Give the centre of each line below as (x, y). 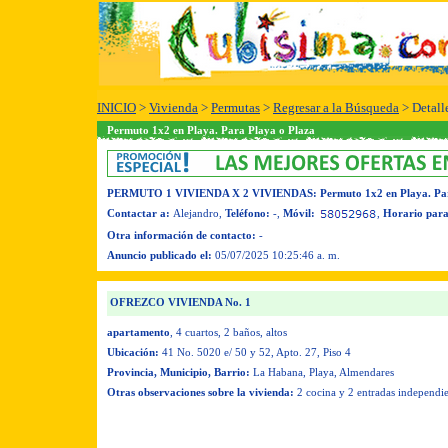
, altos (273, 332)
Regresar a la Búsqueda (336, 107)
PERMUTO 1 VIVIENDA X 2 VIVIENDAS (210, 193)
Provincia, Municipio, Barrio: (178, 372)
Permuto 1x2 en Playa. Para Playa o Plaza (211, 130)
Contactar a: (138, 213)
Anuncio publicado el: (159, 255)
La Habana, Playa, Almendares (323, 372)
